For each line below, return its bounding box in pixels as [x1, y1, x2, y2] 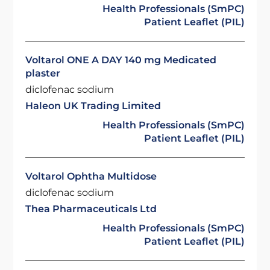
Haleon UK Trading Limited [25, 100, 162, 111]
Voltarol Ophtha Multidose [25, 171, 157, 182]
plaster [25, 67, 61, 79]
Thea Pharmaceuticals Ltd [25, 203, 157, 215]
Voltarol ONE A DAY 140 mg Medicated [25, 54, 217, 66]
